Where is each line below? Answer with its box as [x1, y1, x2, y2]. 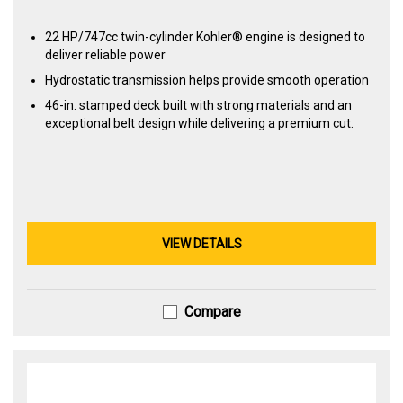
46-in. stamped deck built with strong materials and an [45, 97, 352, 112]
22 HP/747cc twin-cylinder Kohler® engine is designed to [45, 29, 365, 44]
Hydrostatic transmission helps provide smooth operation [45, 72, 369, 87]
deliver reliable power [45, 47, 166, 62]
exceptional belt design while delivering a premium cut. [45, 115, 354, 130]
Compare [184, 302, 241, 320]
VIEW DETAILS [161, 236, 242, 251]
